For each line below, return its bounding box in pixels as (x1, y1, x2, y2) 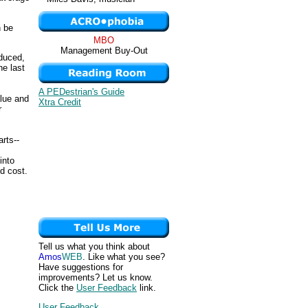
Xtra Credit (38, 97, 81, 107)
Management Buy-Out (60, 45, 148, 56)
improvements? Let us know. (38, 272, 153, 283)
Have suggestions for (38, 262, 123, 272)
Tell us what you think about (38, 241, 150, 252)
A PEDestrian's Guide (38, 87, 124, 97)
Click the (38, 283, 76, 293)
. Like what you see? (82, 252, 165, 262)
